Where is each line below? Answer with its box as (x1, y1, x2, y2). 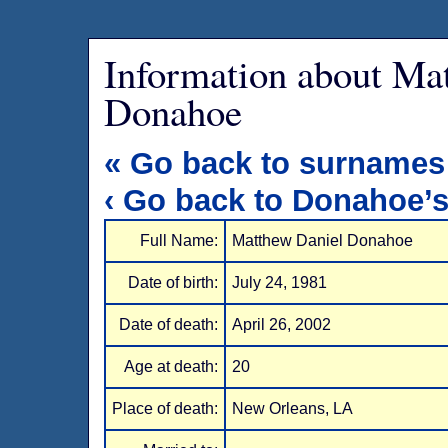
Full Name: (140, 232, 219, 249)
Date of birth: (128, 274, 219, 291)
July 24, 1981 (232, 274, 328, 291)
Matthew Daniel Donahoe (232, 232, 414, 249)
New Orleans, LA (232, 400, 354, 417)
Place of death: (112, 400, 219, 417)
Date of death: (119, 316, 219, 333)
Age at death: (124, 358, 219, 375)
